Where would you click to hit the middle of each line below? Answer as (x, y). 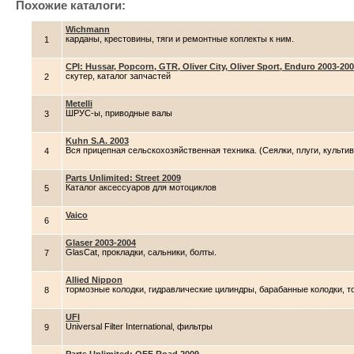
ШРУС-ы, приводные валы (119, 113)
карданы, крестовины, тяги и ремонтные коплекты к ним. (180, 39)
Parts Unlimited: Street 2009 (123, 178)
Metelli (79, 104)
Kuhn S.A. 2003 (97, 141)
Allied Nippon (94, 280)
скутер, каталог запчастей (118, 76)
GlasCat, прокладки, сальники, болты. (141, 252)
